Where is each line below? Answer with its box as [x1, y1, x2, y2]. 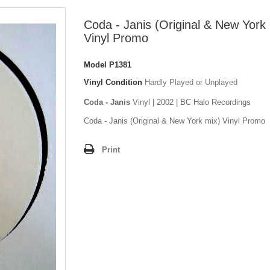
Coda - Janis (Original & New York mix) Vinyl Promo [84, 116, 265, 126]
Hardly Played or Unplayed [145, 78, 237, 87]
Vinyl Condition [84, 78, 142, 87]
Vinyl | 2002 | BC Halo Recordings [133, 98, 251, 107]
